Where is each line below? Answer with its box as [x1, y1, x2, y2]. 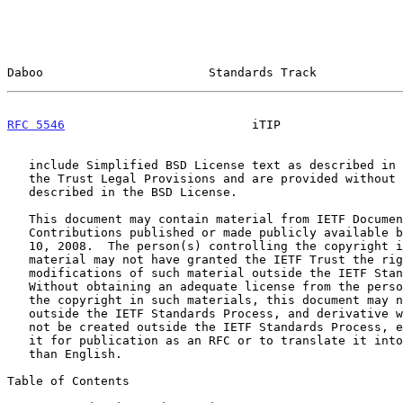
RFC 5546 [7, 117, 65, 131]
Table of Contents [7, 373, 130, 388]
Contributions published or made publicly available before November [7, 225, 29, 239]
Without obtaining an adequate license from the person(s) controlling [7, 279, 29, 293]
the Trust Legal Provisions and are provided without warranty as [7, 171, 29, 185]
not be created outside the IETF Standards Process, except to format [7, 319, 29, 334]
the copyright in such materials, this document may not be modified [7, 292, 29, 307]
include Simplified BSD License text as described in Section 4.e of [7, 157, 29, 172]
